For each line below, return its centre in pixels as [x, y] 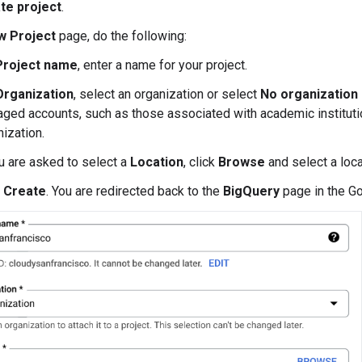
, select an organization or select [167, 95]
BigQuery [251, 192]
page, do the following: [121, 36]
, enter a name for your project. [162, 65]
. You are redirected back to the [135, 192]
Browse [242, 162]
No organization [309, 95]
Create [25, 192]
